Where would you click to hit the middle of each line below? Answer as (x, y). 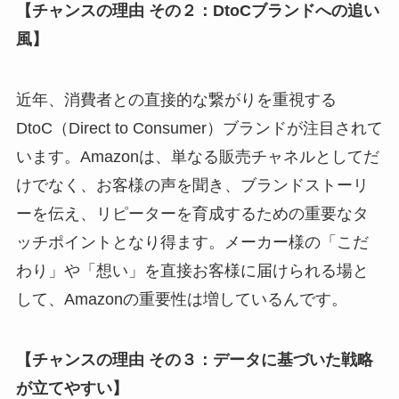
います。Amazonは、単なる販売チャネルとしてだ (197, 156)
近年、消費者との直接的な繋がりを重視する (176, 99)
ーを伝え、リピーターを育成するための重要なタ (192, 213)
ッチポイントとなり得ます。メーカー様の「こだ (192, 242)
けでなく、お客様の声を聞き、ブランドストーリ (192, 185)
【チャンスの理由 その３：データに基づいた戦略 (194, 359)
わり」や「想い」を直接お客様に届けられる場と (192, 270)
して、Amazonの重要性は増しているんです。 (181, 299)
